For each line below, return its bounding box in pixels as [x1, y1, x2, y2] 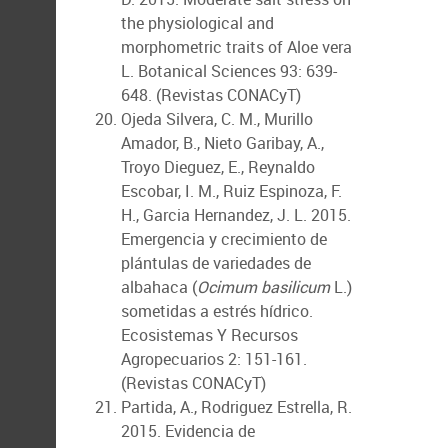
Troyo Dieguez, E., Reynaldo [121, 156, 315, 178]
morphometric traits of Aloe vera [121, 36, 352, 58]
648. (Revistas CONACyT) [121, 84, 301, 106]
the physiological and [121, 12, 274, 34]
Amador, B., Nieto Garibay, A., [121, 132, 324, 154]
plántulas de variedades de [121, 252, 311, 274]
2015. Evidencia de [121, 420, 255, 442]
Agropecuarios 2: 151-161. [121, 348, 307, 370]
